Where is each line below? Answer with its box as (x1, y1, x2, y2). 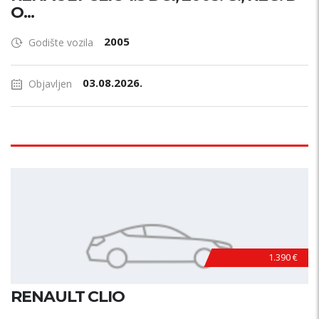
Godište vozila (28, 36, 93, 49)
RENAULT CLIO (11, 287, 125, 306)
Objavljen (28, 77, 72, 90)
